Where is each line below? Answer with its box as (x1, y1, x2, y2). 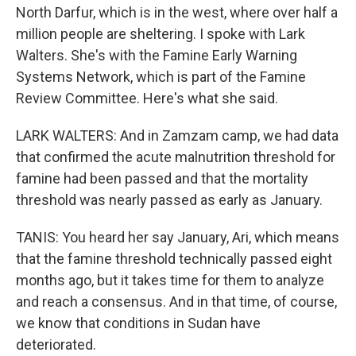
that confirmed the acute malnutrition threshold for (16, 149, 335, 165)
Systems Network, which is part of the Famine (16, 68, 306, 85)
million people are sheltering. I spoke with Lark (16, 25, 305, 42)
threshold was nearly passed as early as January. (16, 192, 323, 208)
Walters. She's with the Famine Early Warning (16, 47, 297, 64)
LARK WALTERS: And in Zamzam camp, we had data (16, 127, 339, 144)
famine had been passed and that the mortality (16, 170, 308, 187)
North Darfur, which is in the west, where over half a (16, 4, 338, 21)
